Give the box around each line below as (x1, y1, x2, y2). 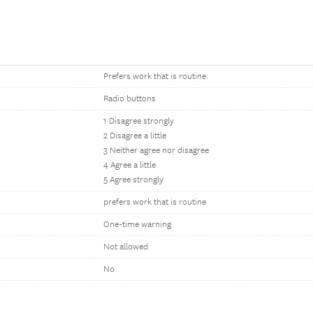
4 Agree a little (103, 160, 156, 170)
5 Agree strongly (103, 175, 163, 185)
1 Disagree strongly (103, 116, 174, 126)
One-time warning (103, 219, 171, 230)
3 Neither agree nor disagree (103, 145, 209, 156)
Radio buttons (103, 94, 156, 104)
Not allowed (103, 242, 148, 252)
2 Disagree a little (103, 131, 166, 141)
